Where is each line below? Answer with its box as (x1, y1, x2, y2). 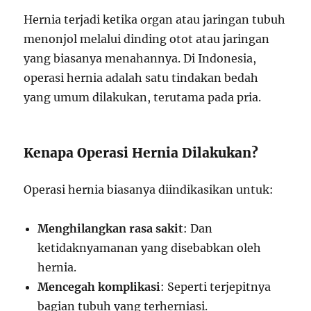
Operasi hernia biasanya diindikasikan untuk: (24, 183, 274, 196)
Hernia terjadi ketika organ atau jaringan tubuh (24, 12, 286, 26)
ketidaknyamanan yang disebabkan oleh (37, 241, 262, 255)
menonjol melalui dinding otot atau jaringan (24, 32, 270, 46)
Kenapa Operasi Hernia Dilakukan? (24, 144, 259, 161)
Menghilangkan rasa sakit (37, 221, 184, 235)
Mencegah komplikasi (37, 280, 161, 294)
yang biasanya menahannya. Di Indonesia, (24, 51, 257, 65)
